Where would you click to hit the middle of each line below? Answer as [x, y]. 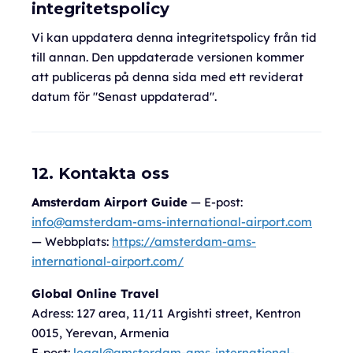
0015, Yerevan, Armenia [100, 333]
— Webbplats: [72, 242]
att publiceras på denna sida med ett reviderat [167, 77]
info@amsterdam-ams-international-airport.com [172, 222]
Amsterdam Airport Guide [110, 202]
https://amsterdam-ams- [184, 242]
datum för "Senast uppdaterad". [124, 97]
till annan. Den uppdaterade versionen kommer [168, 57]
